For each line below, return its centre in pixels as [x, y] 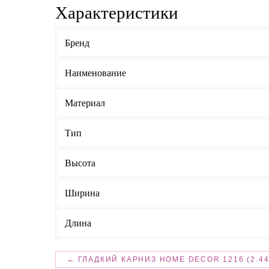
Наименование [95, 72]
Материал [85, 102]
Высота [80, 162]
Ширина [82, 192]
